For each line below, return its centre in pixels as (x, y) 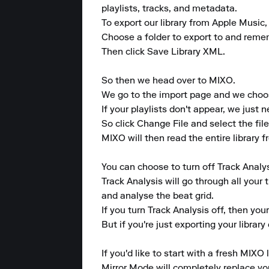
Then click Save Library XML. (163, 52)
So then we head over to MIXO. (170, 81)
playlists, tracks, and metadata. (171, 9)
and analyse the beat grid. (159, 196)
